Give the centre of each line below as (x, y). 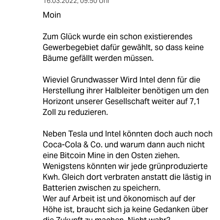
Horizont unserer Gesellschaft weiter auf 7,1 (121, 102)
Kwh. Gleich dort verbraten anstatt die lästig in (127, 177)
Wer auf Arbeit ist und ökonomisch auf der (119, 199)
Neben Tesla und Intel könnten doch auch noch (127, 134)
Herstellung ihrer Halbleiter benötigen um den (125, 91)
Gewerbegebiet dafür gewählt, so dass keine (123, 48)
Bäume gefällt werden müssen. (98, 58)
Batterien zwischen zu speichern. (101, 188)
